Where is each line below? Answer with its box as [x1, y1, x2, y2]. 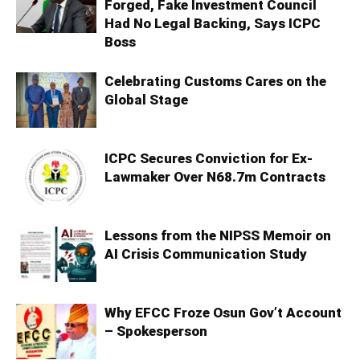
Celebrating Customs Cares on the [104, 73, 326, 90]
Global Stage [104, 92, 188, 108]
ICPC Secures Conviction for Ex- [104, 150, 313, 167]
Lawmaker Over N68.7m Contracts [104, 169, 325, 186]
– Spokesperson [104, 323, 207, 340]
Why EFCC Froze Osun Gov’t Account [104, 305, 342, 321]
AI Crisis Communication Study [104, 246, 307, 263]
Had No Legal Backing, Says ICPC [104, 15, 321, 32]
